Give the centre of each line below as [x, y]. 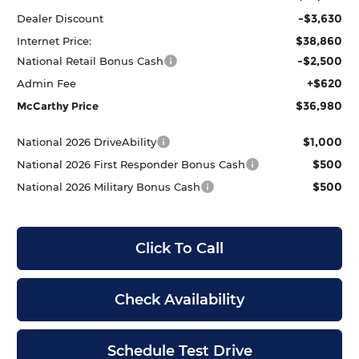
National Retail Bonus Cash [91, 61]
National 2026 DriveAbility [87, 141]
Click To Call [179, 248]
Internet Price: [54, 40]
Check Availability [179, 299]
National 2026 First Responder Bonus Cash [131, 164]
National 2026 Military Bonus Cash [109, 186]
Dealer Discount [61, 18]
